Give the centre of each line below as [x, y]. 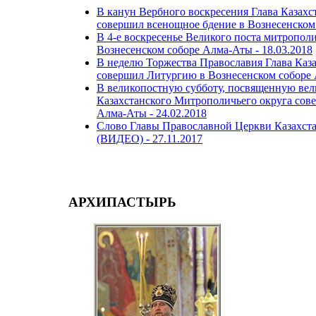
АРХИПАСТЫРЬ [122, 202]
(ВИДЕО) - [124, 139]
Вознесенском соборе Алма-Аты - [179, 50]
